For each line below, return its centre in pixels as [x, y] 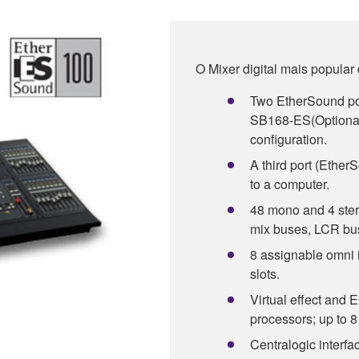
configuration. [288, 139]
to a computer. [290, 184]
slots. [265, 273]
